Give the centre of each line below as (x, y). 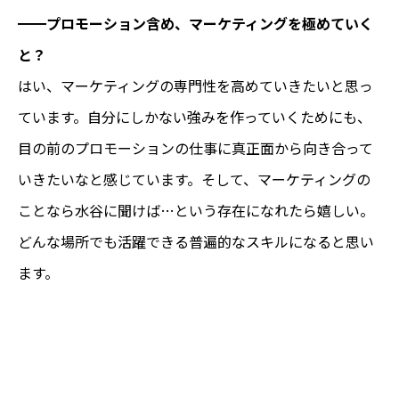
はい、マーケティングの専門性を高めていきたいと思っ (195, 85)
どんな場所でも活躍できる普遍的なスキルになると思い (196, 241)
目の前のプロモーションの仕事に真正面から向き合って (195, 147)
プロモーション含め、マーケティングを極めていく (210, 23)
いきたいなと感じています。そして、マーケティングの (194, 179)
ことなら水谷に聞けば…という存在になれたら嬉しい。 (196, 210)
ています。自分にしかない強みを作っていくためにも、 (195, 116)
